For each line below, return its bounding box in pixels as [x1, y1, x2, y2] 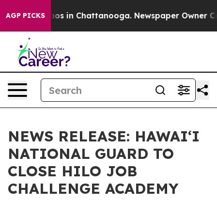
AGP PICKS [6, 11, 45, 20]
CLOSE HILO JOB [8, 162, 137, 180]
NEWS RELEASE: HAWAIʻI [8, 127, 200, 145]
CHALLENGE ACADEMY [8, 179, 178, 198]
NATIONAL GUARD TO [8, 144, 174, 163]
